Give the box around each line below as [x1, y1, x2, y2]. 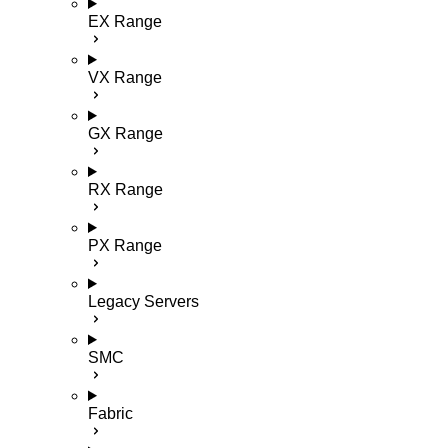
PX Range [88, 237, 162, 254]
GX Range [88, 125, 163, 142]
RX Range [88, 181, 163, 198]
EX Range [88, 13, 162, 30]
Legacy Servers [88, 293, 199, 310]
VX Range [88, 69, 162, 86]
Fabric [88, 405, 133, 422]
